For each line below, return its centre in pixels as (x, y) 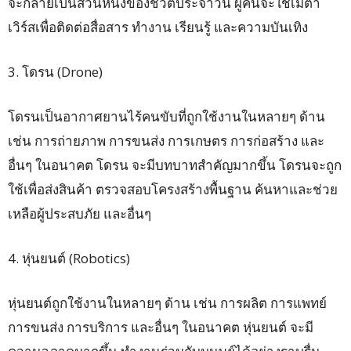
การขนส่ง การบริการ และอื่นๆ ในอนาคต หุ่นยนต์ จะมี (161, 327)
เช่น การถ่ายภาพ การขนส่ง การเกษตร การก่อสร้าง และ (166, 141)
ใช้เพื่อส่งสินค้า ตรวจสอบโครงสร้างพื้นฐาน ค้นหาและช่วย (173, 190)
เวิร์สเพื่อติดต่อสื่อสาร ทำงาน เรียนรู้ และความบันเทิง (158, 27)
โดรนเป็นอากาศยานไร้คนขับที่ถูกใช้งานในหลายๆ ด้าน (166, 117)
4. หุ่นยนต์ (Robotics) (69, 259)
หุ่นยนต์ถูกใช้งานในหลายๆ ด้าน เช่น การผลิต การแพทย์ (167, 303)
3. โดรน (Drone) (55, 72)
